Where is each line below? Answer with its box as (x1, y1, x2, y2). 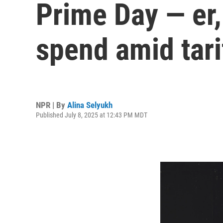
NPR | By (36, 100, 67, 110)
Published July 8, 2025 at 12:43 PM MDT (36, 111, 147, 119)
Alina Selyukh (67, 100, 112, 110)
